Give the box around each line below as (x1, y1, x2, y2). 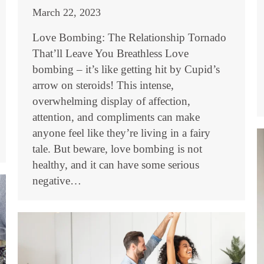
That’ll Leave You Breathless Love (32, 47, 189, 60)
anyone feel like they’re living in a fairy (32, 127, 210, 139)
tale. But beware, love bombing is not (32, 143, 202, 155)
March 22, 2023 (32, 6, 101, 18)
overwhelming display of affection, (32, 95, 190, 107)
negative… (32, 174, 81, 187)
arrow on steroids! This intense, (32, 79, 174, 91)
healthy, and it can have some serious (32, 159, 199, 171)
